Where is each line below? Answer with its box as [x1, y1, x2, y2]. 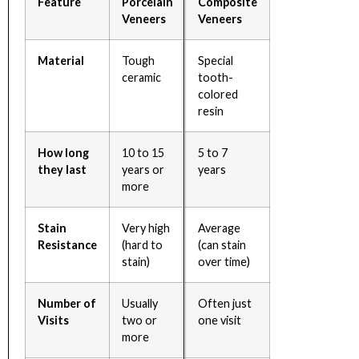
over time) [198, 254, 250, 268]
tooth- [198, 70, 233, 84]
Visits [38, 313, 69, 327]
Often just [198, 296, 252, 310]
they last [38, 162, 87, 176]
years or [122, 162, 164, 176]
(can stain [198, 237, 246, 252]
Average [198, 220, 240, 235]
